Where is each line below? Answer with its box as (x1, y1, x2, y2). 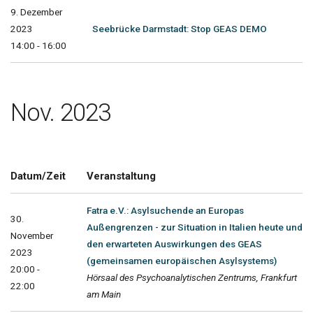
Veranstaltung (87, 169, 156, 182)
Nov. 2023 (10, 98, 110, 127)
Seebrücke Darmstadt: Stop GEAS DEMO (92, 22, 267, 34)
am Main (87, 288, 121, 300)
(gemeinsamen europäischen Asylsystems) (87, 254, 277, 266)
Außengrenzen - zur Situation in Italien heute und (87, 221, 303, 233)
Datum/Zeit (10, 169, 66, 182)
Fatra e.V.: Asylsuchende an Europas (87, 204, 244, 216)
